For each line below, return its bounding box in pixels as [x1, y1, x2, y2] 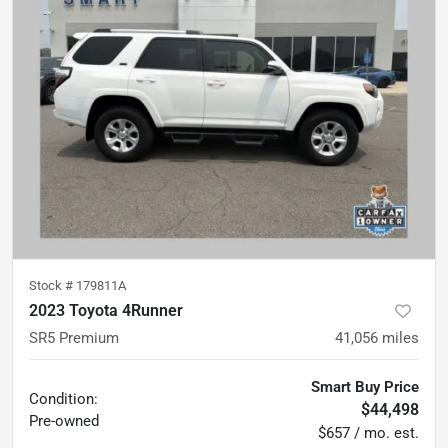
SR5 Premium [29, 328, 119, 347]
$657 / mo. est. [318, 423, 419, 442]
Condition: [29, 389, 98, 408]
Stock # [29, 277, 76, 293]
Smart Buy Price [311, 377, 419, 396]
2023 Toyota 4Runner [29, 300, 183, 320]
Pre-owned [29, 411, 99, 430]
